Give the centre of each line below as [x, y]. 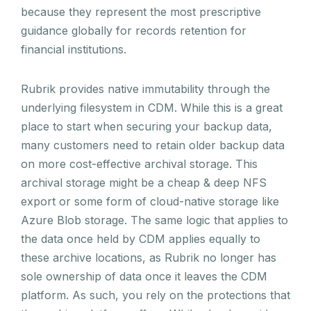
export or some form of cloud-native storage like [150, 201]
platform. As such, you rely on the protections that [155, 295]
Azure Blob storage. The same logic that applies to [154, 220]
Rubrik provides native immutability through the [145, 89]
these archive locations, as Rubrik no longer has [149, 257]
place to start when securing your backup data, [146, 126]
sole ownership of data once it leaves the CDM [144, 276]
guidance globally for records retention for [134, 30]
